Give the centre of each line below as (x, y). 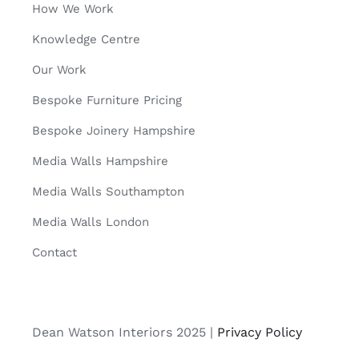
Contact (54, 253)
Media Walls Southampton (108, 192)
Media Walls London (90, 222)
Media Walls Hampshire (100, 161)
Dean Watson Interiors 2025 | (124, 333)
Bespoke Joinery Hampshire (113, 131)
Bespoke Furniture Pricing (107, 101)
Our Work (59, 70)
